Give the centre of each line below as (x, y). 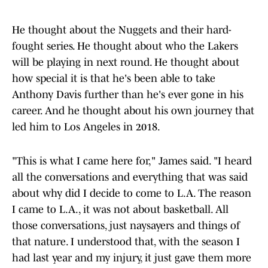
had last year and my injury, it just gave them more (132, 258)
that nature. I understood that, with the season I (126, 242)
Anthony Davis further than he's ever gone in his (128, 95)
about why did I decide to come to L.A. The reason (132, 194)
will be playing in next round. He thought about (126, 63)
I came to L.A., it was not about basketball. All (120, 210)
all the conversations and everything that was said (130, 177)
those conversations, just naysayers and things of (126, 226)
